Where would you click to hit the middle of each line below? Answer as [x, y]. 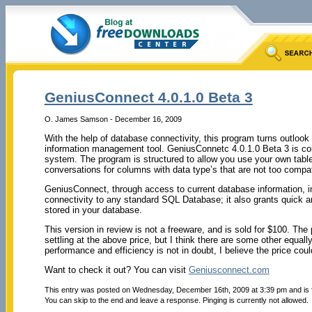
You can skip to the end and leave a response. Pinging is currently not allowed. [176, 300]
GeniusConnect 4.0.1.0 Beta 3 [148, 97]
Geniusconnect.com [229, 270]
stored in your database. [93, 210]
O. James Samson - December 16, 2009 [113, 119]
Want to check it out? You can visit [116, 270]
